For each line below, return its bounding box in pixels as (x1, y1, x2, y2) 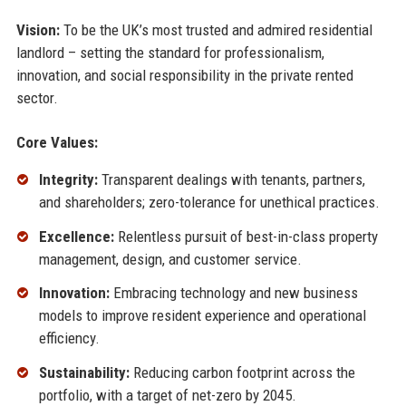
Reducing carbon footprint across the (129, 363, 355, 382)
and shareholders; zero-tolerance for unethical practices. (38, 192, 380, 211)
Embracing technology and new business (109, 284, 358, 303)
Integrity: (38, 169, 98, 188)
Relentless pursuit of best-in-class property (113, 227, 378, 246)
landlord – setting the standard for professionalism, (15, 43, 324, 62)
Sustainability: (38, 363, 130, 382)
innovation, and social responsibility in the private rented (15, 65, 353, 84)
